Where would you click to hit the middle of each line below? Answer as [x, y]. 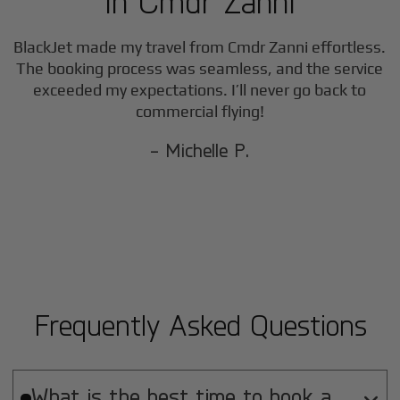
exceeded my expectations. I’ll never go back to [200, 90]
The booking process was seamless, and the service [200, 69]
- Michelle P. [200, 150]
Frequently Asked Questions [200, 325]
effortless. [347, 47]
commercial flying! [200, 112]
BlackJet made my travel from [121, 47]
